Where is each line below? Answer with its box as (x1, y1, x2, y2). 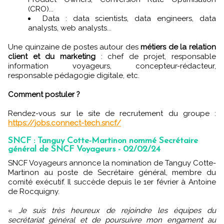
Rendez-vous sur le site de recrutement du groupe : (8, 109, 216, 118)
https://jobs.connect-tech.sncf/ (8, 118, 121, 127)
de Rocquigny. (8, 187, 59, 196)
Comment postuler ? (8, 90, 80, 99)
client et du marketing (8, 52, 95, 61)
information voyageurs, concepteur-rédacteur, (8, 61, 216, 70)
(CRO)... (28, 4, 53, 13)
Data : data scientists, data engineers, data (42, 14, 216, 23)
